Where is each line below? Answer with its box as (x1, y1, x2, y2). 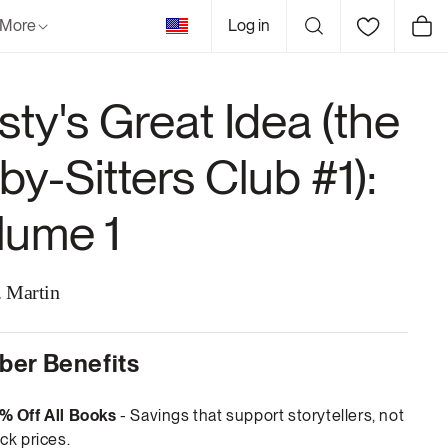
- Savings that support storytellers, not (116, 406, 405, 425)
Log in (228, 16, 270, 35)
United (176, 13, 216, 29)
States (176, 29, 215, 45)
